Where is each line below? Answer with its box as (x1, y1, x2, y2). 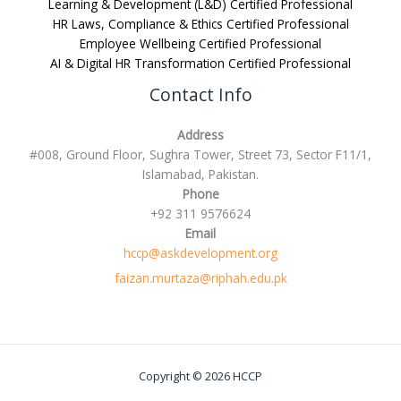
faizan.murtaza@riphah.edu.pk (114, 269, 287, 287)
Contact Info (149, 83, 252, 107)
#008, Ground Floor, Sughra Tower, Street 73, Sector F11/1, (30, 145, 371, 163)
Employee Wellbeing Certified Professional (80, 35, 321, 53)
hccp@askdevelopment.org (124, 243, 277, 261)
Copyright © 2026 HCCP (139, 368, 262, 385)
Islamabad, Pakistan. (142, 165, 259, 183)
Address (177, 125, 224, 143)
